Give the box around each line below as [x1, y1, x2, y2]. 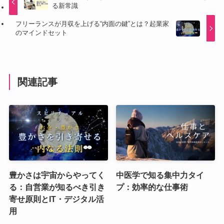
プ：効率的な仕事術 [116, 182, 188, 191]
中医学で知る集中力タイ [116, 170, 204, 179]
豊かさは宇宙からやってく [8, 170, 105, 179]
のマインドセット [15, 29, 68, 37]
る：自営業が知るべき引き [8, 182, 105, 191]
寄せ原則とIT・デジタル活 [8, 194, 104, 203]
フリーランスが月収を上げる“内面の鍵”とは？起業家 [15, 20, 169, 28]
